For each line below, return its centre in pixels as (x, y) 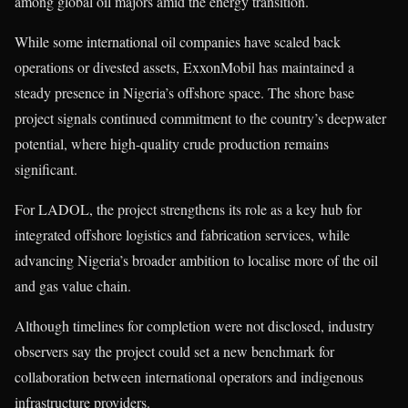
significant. (46, 169)
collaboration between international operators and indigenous (189, 377)
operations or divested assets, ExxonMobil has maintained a (184, 67)
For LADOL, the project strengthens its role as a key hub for (188, 209)
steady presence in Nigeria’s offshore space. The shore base (184, 93)
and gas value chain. (73, 286)
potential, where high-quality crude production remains (172, 144)
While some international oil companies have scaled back (178, 42)
